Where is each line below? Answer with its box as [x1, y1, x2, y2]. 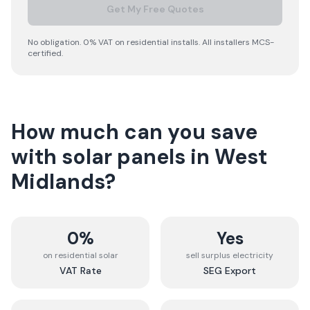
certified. [28, 48, 63, 59]
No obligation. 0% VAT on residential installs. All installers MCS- [28, 37, 274, 48]
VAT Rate [59, 264, 102, 277]
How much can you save [11, 118, 257, 145]
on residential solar [42, 250, 118, 261]
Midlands [11, 168, 104, 195]
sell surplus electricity [186, 250, 273, 261]
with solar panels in [11, 143, 215, 170]
